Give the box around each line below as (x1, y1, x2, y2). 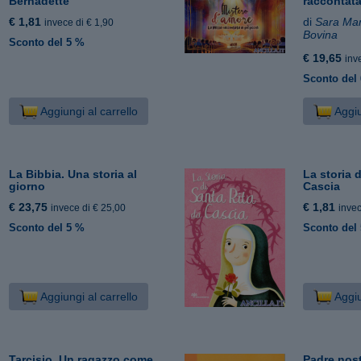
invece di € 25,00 (51, 201, 127, 214)
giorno (9, 179, 46, 193)
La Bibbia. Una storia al (9, 167, 138, 180)
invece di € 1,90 (44, 16, 114, 28)
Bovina (303, 27, 338, 41)
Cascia (303, 179, 341, 193)
